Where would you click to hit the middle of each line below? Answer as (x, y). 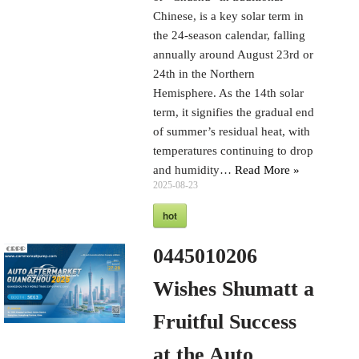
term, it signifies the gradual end (234, 112)
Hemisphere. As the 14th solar (229, 93)
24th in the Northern (204, 73)
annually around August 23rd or (234, 54)
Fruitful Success (225, 321)
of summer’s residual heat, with (232, 131)
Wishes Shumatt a (234, 288)
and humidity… (194, 169)
